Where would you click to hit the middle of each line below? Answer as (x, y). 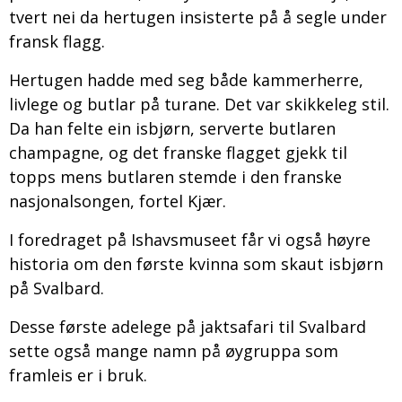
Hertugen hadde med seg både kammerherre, (186, 79)
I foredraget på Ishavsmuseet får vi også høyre (190, 239)
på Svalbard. (57, 288)
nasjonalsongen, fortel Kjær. (118, 201)
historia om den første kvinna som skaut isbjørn (196, 263)
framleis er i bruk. (78, 375)
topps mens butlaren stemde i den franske (175, 176)
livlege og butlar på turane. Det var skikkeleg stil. (199, 104)
